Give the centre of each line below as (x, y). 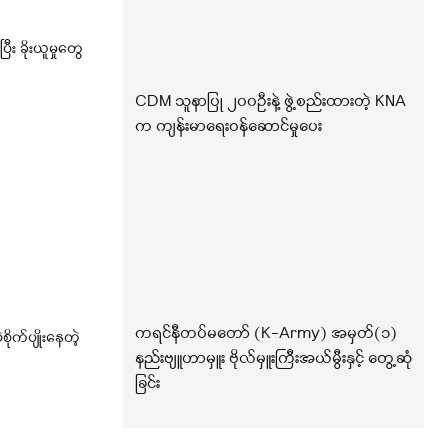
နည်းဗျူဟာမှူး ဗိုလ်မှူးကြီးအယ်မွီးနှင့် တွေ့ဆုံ (273, 358)
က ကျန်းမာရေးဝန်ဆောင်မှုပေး (228, 126)
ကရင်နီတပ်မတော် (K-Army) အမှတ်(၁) (265, 333)
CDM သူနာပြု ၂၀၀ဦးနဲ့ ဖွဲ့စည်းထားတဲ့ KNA (270, 101)
